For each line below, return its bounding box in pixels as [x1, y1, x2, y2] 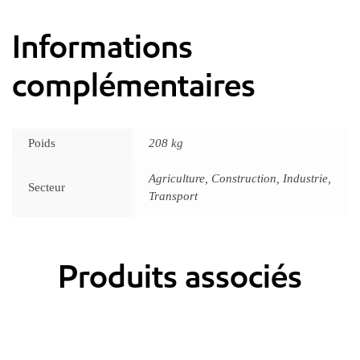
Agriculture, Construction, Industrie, [149, 172, 331, 186]
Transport [149, 190, 198, 203]
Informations [12, 27, 193, 67]
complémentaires [12, 66, 256, 105]
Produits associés [58, 257, 302, 297]
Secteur [28, 181, 65, 194]
